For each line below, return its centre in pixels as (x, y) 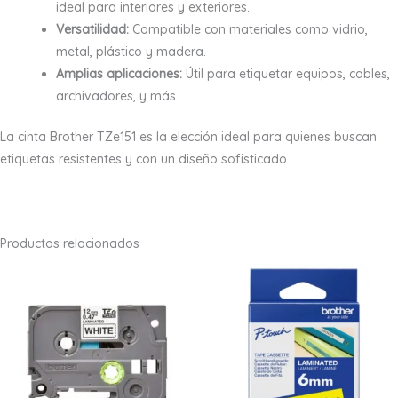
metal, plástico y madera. (131, 51)
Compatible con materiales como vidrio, (248, 29)
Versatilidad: (92, 29)
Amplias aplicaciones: (119, 73)
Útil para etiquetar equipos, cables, (286, 73)
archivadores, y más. (117, 96)
